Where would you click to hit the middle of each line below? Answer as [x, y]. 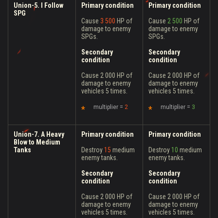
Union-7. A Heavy [39, 134]
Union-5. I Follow [38, 5]
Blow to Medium [37, 142]
